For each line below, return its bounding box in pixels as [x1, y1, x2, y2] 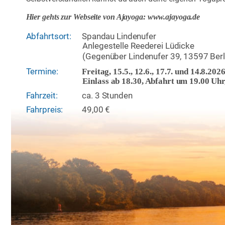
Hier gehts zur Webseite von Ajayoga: [26, 13, 148, 22]
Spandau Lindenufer [82, 31, 156, 41]
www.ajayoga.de [147, 13, 202, 22]
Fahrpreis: [26, 104, 63, 115]
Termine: [26, 66, 58, 76]
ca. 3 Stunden [82, 90, 135, 101]
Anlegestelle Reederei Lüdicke [82, 41, 194, 51]
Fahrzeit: [26, 90, 60, 101]
